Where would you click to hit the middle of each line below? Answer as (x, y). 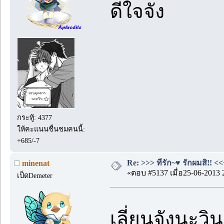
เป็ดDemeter (35, 176)
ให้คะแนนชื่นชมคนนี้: (51, 129)
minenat (36, 163)
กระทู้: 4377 (35, 117)
